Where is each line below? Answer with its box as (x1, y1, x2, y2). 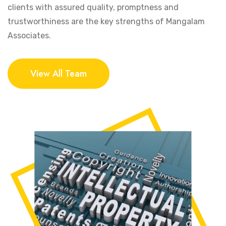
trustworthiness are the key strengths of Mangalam (8, 17, 205, 26)
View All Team (30, 67, 87, 80)
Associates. (8, 31, 51, 40)
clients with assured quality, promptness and (8, 3, 179, 12)
